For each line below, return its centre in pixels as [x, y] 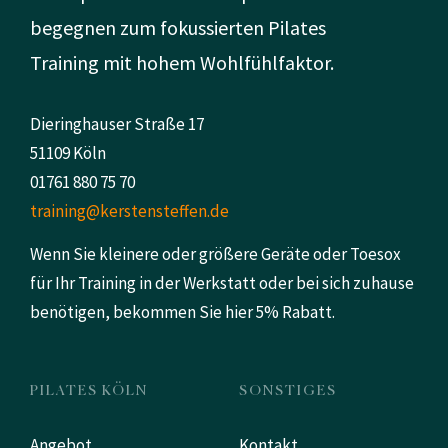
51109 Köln [68, 153]
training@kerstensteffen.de [129, 211]
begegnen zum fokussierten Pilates [178, 27]
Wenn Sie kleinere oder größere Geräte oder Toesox [215, 254]
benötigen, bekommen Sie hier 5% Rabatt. [182, 312]
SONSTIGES [288, 388]
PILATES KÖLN [89, 388]
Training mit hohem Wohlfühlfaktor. [182, 62]
